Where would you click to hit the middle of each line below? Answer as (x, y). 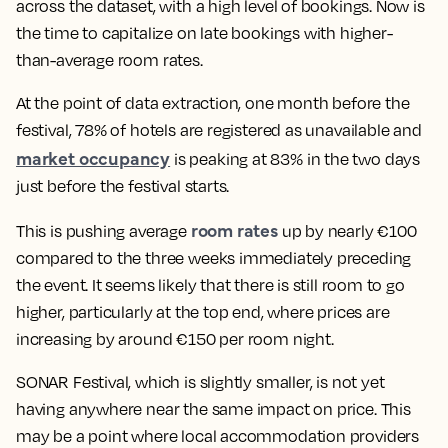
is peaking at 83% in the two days (295, 159)
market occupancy (93, 158)
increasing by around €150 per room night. (175, 339)
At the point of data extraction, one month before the (213, 103)
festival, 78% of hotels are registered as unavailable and (219, 130)
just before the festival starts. (123, 186)
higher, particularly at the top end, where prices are (203, 312)
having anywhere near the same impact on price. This (213, 409)
